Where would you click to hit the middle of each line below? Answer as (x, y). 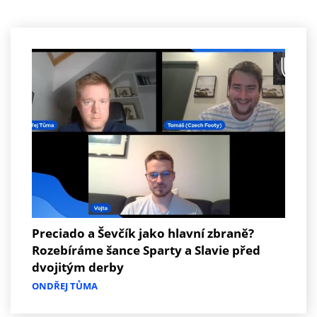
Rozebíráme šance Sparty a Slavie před (146, 250)
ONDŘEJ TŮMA (65, 286)
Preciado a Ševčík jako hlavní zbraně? (143, 233)
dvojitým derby (78, 267)
